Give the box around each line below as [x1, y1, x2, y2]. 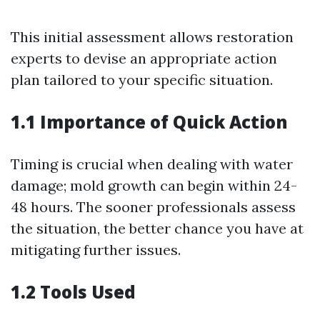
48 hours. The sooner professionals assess [11, 198, 296, 216]
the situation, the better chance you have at [11, 219, 304, 237]
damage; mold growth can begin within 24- [11, 176, 297, 194]
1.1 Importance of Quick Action [11, 110, 288, 134]
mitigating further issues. [11, 241, 181, 259]
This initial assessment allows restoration [11, 28, 294, 46]
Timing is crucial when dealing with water [11, 155, 293, 173]
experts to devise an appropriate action [11, 49, 277, 67]
